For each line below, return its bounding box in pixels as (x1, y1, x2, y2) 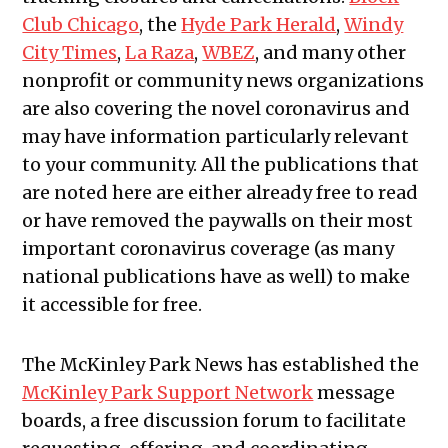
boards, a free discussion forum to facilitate (22, 409, 407, 433)
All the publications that (201, 153, 420, 177)
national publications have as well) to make (22, 265, 411, 289)
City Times (22, 41, 118, 65)
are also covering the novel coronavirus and (22, 97, 411, 121)
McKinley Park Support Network (22, 381, 314, 405)
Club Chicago (22, 13, 140, 37)
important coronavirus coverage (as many (22, 237, 395, 261)
